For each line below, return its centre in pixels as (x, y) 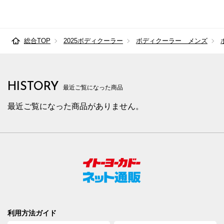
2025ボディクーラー (93, 41)
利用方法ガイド (32, 213)
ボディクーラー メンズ (172, 41)
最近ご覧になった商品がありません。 (75, 106)
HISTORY (33, 87)
